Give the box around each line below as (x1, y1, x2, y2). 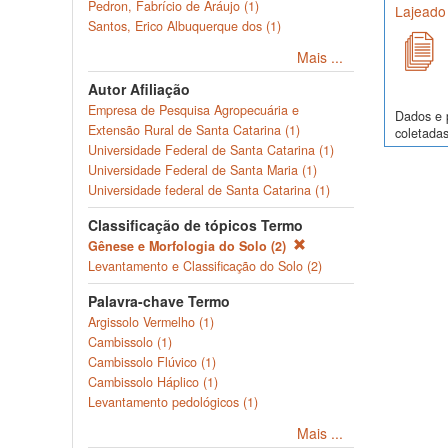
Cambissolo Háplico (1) (88, 373, 218, 391)
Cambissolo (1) (88, 333, 172, 351)
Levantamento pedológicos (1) (88, 393, 258, 411)
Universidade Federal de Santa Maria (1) (88, 161, 317, 179)
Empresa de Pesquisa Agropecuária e (88, 101, 299, 119)
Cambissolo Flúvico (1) (88, 353, 216, 371)
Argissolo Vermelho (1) (88, 313, 214, 331)
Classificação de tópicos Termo (88, 215, 303, 235)
